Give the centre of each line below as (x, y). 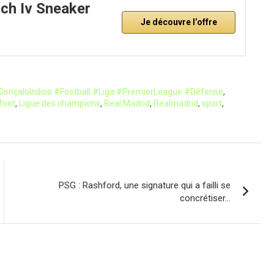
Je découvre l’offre (179, 22)
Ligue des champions (60, 103)
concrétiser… (206, 198)
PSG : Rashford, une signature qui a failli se (145, 185)
